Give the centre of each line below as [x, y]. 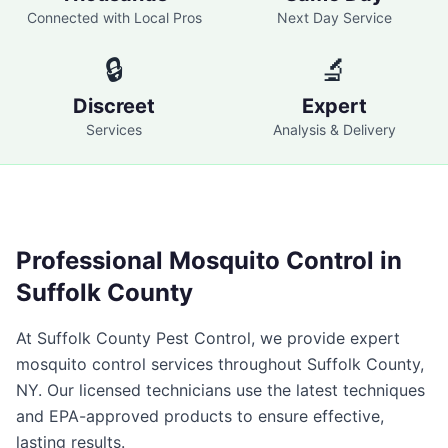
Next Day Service [334, 17]
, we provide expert [325, 338]
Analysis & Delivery [334, 129]
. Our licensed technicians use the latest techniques [231, 390]
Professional [92, 260]
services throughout [224, 364]
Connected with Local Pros [114, 17]
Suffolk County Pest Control [144, 338]
